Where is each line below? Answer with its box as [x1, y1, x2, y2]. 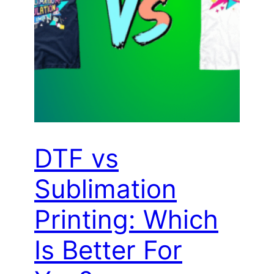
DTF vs [34, 143, 119, 174]
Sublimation [34, 173, 177, 205]
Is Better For [34, 234, 182, 266]
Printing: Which [34, 204, 218, 235]
